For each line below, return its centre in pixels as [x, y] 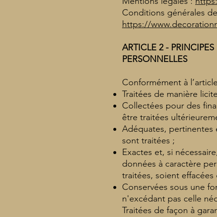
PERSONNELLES [155, 59]
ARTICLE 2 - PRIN [156, 47]
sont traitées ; [148, 140]
